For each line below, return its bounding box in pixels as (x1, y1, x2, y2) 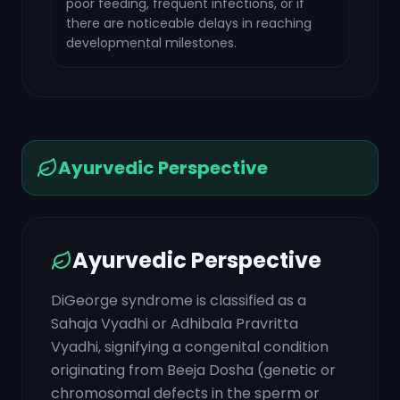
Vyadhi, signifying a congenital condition (51, 337, 329, 357)
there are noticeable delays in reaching (66, 14, 312, 32)
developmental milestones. (66, 34, 237, 52)
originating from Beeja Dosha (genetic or (51, 360, 336, 380)
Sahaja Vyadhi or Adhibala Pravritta (51, 313, 298, 334)
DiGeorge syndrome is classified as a (51, 290, 306, 311)
